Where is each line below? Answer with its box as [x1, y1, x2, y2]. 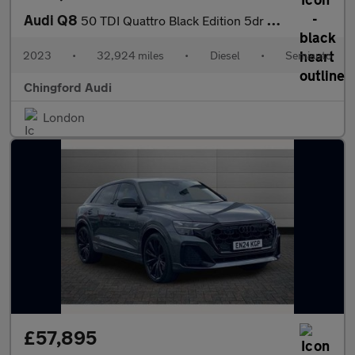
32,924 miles [97, 48, 165, 62]
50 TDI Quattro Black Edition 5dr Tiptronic [81, 13, 267, 28]
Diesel [209, 48, 240, 62]
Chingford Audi [24, 79, 112, 94]
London [43, 109, 85, 124]
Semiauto [284, 48, 332, 62]
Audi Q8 [24, 11, 81, 29]
